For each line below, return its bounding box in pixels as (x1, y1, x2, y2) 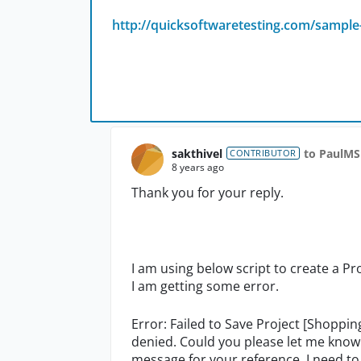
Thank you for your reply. (131, 184, 287, 202)
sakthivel (172, 145, 222, 161)
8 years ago (172, 160, 224, 174)
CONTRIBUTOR (230, 147, 297, 160)
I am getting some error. (131, 277, 279, 296)
